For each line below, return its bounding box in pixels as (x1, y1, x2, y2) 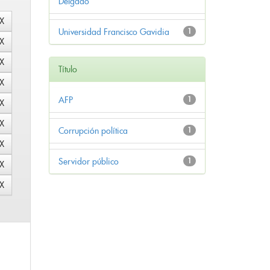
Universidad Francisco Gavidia (58, 27, 169, 38)
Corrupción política (58, 125, 128, 137)
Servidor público (58, 156, 119, 168)
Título (58, 64, 77, 75)
